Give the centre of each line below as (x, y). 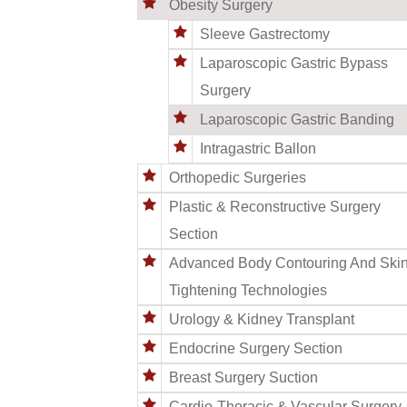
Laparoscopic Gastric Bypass (294, 63)
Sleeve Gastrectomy (265, 34)
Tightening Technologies (248, 290)
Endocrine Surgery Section (256, 348)
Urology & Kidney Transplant (262, 319)
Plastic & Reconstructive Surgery (275, 206)
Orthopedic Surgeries (238, 177)
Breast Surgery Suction (243, 377)
